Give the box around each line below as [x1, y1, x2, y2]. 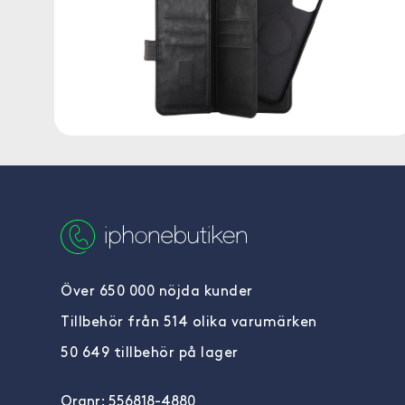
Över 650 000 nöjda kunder [61, 285, 253, 299]
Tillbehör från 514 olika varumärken [61, 316, 317, 330]
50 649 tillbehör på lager [61, 346, 239, 361]
